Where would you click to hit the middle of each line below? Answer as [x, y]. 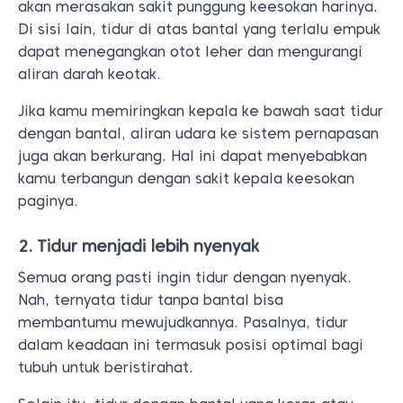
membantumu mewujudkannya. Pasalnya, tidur [183, 322]
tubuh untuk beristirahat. [106, 367]
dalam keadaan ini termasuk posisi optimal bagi [191, 345]
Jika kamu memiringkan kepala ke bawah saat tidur [201, 111]
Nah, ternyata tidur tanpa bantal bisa [151, 300]
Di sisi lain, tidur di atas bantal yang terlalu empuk [199, 29]
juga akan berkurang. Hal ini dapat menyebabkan [193, 156]
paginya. [48, 201]
